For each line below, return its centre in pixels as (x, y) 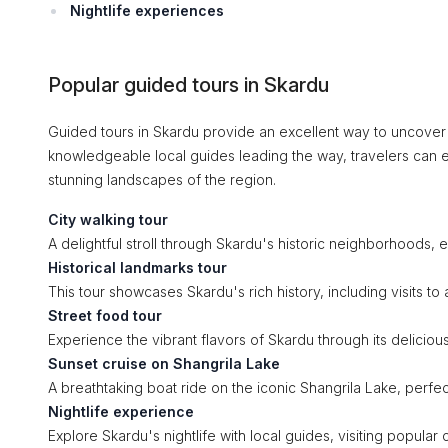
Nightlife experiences (147, 10)
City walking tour (108, 219)
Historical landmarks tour (137, 267)
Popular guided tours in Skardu (188, 85)
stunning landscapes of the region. (162, 179)
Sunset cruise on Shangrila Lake (164, 363)
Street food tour (105, 315)
